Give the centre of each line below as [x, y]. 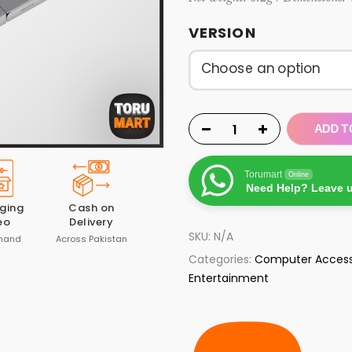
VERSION [223, 33]
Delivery [92, 222]
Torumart [263, 175]
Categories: [222, 260]
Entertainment [229, 279]
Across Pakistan [91, 239]
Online [299, 175]
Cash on [92, 208]
